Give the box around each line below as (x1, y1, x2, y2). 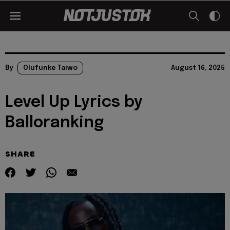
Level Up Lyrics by (5, 94, 143, 110)
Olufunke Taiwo (23, 65, 78, 71)
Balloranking (5, 115, 104, 131)
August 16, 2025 (171, 65, 225, 71)
